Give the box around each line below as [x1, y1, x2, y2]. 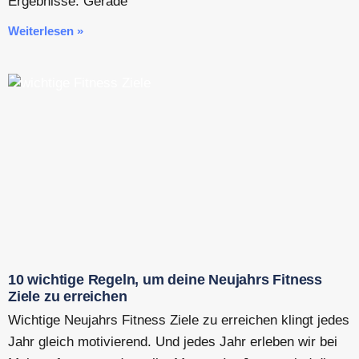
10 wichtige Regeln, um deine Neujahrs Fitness [8, 271, 322, 288]
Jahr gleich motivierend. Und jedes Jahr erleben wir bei [8, 333, 337, 349]
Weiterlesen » [8, 23, 83, 38]
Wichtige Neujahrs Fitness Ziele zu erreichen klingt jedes [8, 312, 349, 328]
